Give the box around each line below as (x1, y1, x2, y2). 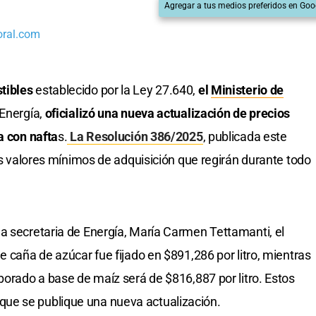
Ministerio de (210, 83, 284, 98)
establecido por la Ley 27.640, (32, 83, 198, 98)
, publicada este (202, 129, 287, 145)
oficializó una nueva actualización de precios (44, 106, 291, 121)
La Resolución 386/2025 (67, 129, 203, 145)
